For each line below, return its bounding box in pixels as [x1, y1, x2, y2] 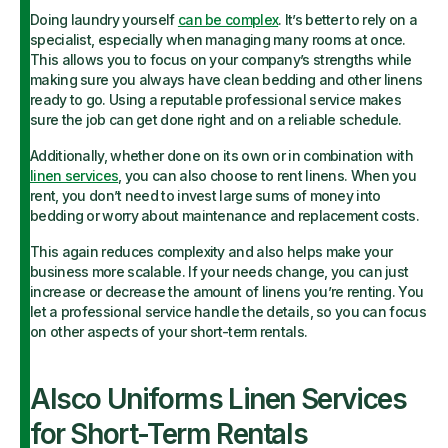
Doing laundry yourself [30, 11, 178, 28]
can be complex [177, 11, 279, 28]
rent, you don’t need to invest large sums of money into [30, 187, 381, 204]
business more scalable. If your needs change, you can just [30, 263, 409, 280]
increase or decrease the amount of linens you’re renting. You [30, 283, 424, 300]
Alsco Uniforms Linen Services [30, 382, 407, 416]
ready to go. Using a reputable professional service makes [30, 91, 402, 108]
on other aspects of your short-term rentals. [30, 323, 308, 340]
